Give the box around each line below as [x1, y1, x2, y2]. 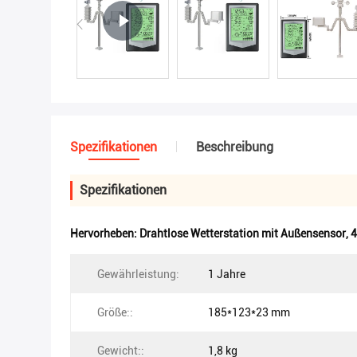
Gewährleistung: [97, 268, 179, 280]
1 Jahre [208, 268, 245, 280]
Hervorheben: [70, 227, 139, 240]
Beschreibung [196, 139, 273, 155]
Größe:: [97, 306, 133, 319]
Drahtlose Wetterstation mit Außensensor [139, 227, 346, 240]
